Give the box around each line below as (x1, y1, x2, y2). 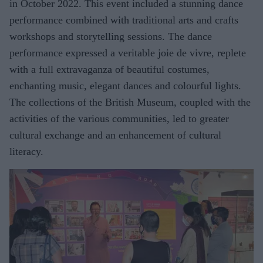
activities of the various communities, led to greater (9, 113, 229, 125)
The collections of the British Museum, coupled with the (9, 96, 251, 109)
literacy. (9, 146, 43, 158)
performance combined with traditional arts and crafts (9, 14, 238, 26)
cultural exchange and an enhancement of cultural (9, 129, 221, 141)
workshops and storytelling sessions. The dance (9, 31, 212, 43)
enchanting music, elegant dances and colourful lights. (9, 80, 241, 92)
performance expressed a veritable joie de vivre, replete (9, 47, 246, 59)
